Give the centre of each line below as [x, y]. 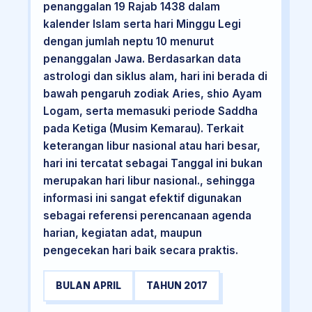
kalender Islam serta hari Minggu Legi [142, 24]
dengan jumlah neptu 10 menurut [128, 42]
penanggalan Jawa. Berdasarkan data [142, 59]
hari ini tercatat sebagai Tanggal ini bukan [153, 164]
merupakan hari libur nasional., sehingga [149, 181]
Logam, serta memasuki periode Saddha [150, 111]
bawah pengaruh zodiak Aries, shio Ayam [152, 94]
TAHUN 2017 [177, 285]
